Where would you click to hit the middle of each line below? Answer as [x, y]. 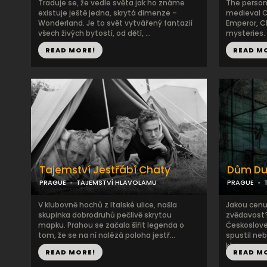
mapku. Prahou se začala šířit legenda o [111, 225]
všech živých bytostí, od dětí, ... [94, 33]
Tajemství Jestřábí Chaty [105, 170]
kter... [236, 245]
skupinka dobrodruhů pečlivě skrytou [105, 215]
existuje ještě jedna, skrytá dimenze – [108, 13]
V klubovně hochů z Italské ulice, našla [108, 205]
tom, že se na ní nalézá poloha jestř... [107, 235]
